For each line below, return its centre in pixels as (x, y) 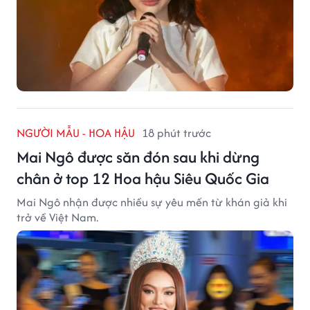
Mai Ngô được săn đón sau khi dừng (138, 156)
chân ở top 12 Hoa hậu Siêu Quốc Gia (143, 178)
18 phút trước (176, 133)
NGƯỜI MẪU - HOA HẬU (76, 133)
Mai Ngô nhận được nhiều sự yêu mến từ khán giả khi (152, 202)
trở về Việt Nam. (57, 217)
